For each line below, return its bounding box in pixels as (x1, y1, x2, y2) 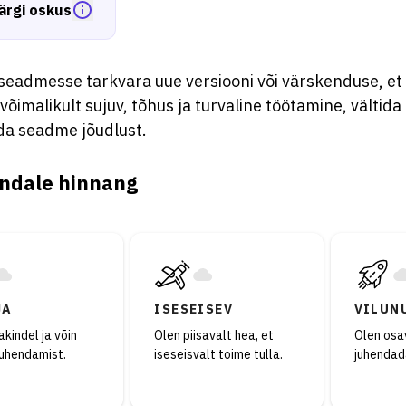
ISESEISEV (154, 301, 233, 317)
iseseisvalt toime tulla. (154, 346, 284, 362)
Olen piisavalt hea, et (154, 327, 275, 343)
